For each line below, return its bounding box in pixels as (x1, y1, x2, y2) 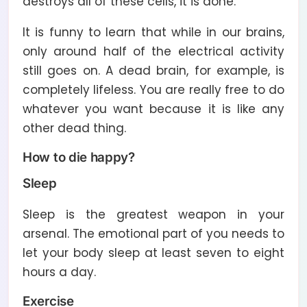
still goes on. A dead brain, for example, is (23, 62, 284, 79)
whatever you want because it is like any (23, 100, 284, 117)
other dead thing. (23, 119, 126, 136)
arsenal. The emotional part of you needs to (23, 225, 284, 242)
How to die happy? (23, 149, 135, 165)
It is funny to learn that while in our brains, (23, 23, 284, 40)
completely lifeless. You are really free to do (23, 81, 284, 98)
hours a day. (23, 263, 96, 280)
